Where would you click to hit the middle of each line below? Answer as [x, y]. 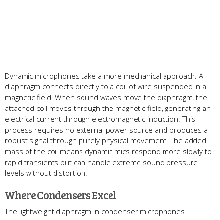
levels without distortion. [46, 173]
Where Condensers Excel [60, 195]
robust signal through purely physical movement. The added [106, 140]
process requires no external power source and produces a [106, 129]
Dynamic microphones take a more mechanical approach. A [104, 75]
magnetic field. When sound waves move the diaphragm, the [106, 97]
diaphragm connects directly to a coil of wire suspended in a [106, 86]
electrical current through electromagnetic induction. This [100, 119]
